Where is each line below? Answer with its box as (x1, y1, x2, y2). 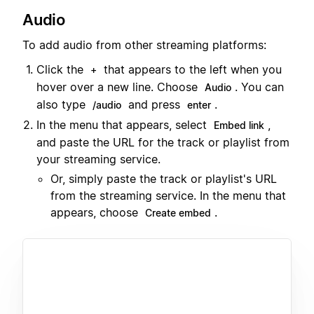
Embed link (214, 118, 264, 131)
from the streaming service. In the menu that (50, 188, 286, 203)
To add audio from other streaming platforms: (22, 38, 266, 53)
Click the (36, 62, 87, 76)
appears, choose (50, 205, 142, 219)
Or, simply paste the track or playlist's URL (50, 171, 277, 186)
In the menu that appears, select (36, 117, 210, 132)
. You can (235, 79, 284, 94)
